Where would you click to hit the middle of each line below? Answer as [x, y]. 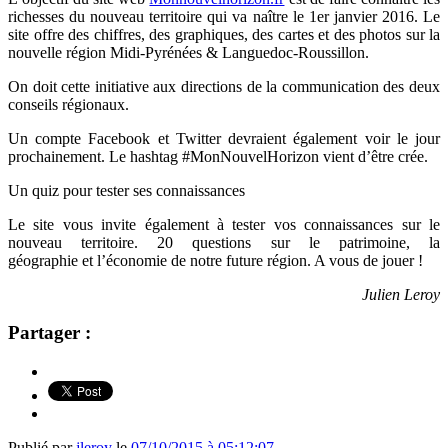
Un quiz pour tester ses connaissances [126, 190]
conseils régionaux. [70, 104]
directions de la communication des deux [310, 86]
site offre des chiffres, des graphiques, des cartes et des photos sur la [224, 34]
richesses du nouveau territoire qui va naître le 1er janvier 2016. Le [224, 16]
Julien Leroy [401, 294]
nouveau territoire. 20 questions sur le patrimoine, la [224, 242]
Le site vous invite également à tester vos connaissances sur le [224, 224]
